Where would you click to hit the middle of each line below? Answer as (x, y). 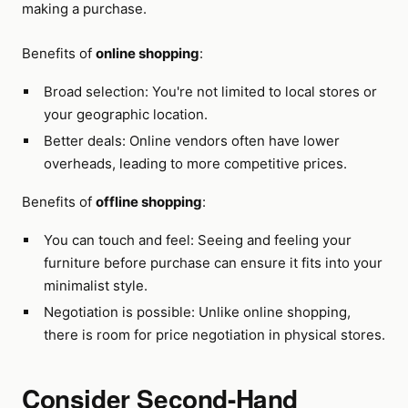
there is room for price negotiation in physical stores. (214, 335)
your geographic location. (125, 114)
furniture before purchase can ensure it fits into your (213, 263)
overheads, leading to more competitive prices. (195, 163)
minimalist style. (95, 286)
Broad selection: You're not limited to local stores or (210, 92)
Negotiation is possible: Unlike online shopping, (197, 312)
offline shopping (149, 202)
